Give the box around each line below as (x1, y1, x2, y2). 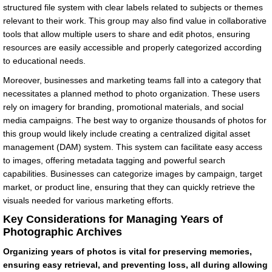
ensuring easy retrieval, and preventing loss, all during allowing (3, 260, 268, 270)
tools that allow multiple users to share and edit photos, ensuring (3, 29, 250, 39)
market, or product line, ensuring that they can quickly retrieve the (3, 182, 255, 192)
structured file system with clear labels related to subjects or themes (3, 2, 263, 13)
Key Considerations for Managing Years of (3, 213, 223, 226)
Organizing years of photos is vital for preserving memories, (3, 246, 252, 257)
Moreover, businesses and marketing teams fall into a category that (3, 75, 261, 86)
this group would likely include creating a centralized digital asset (3, 129, 250, 139)
